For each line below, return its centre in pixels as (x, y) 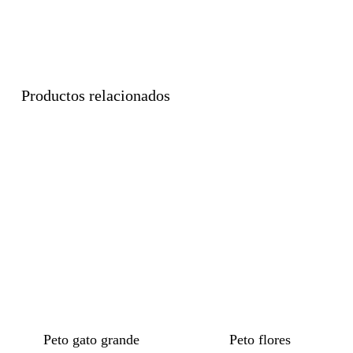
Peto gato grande (92, 339)
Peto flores (260, 339)
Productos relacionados (95, 96)
